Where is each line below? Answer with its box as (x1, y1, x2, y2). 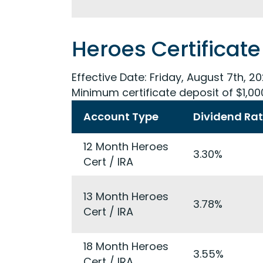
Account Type (83, 109, 159, 124)
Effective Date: (72, 70, 147, 85)
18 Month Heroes (83, 239, 168, 254)
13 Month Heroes (83, 189, 168, 204)
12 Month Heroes (83, 139, 168, 154)
